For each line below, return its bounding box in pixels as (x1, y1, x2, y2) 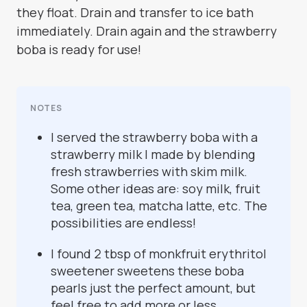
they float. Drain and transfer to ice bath (16, 4, 254, 21)
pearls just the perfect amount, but (51, 280, 256, 297)
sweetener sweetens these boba (51, 262, 244, 280)
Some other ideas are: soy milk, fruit (51, 180, 260, 197)
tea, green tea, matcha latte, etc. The (51, 197, 267, 214)
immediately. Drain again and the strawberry (16, 23, 277, 40)
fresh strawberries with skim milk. (51, 163, 247, 180)
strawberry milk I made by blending (51, 146, 255, 163)
